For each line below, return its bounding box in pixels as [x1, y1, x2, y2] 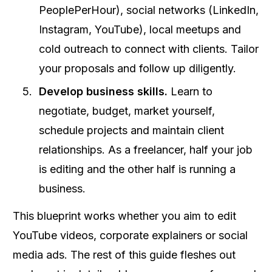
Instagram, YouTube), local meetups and [39, 23, 241, 36]
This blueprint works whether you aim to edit [13, 209, 236, 222]
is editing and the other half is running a [39, 163, 236, 175]
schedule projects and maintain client [39, 124, 224, 137]
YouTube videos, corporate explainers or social [13, 229, 248, 242]
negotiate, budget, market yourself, [39, 104, 215, 117]
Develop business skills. [39, 85, 168, 98]
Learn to [168, 85, 212, 98]
